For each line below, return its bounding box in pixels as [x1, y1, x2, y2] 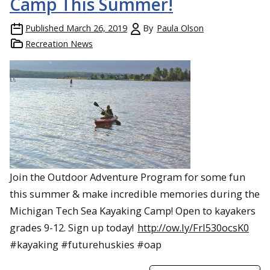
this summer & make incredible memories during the [10, 187, 260, 201]
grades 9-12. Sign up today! [10, 221, 136, 235]
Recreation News [25, 38, 93, 50]
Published [25, 22, 64, 34]
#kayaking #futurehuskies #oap [10, 237, 162, 252]
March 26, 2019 [66, 22, 127, 34]
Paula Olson [157, 22, 204, 34]
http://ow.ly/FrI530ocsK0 [137, 221, 249, 235]
